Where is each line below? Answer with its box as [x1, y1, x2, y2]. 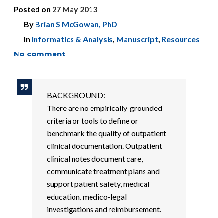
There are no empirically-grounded [46, 103, 162, 112]
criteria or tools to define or [46, 116, 138, 125]
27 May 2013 [52, 4, 97, 14]
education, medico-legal [46, 192, 127, 201]
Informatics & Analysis [32, 35, 113, 44]
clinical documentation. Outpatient [46, 141, 162, 150]
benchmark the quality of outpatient [46, 128, 166, 138]
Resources [162, 35, 200, 44]
